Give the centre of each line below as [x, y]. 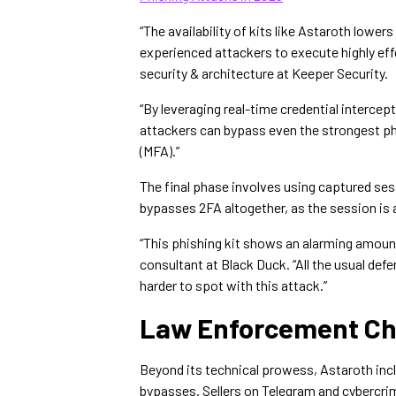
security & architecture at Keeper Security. [265, 73]
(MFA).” [160, 151]
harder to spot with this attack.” [233, 285]
